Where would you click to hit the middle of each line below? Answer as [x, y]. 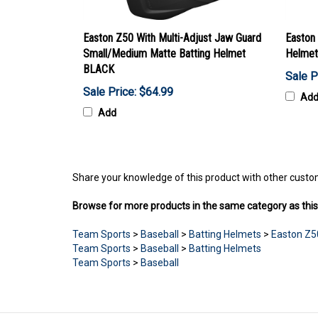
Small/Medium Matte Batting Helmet [164, 54]
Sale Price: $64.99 [128, 92]
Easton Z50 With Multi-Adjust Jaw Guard [172, 38]
